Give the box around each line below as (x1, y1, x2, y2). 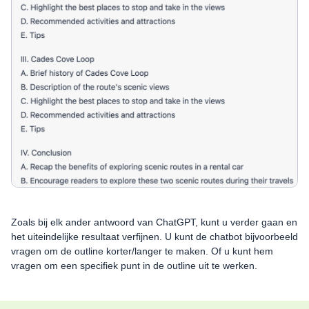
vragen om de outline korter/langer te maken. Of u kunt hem (11, 245, 273, 257)
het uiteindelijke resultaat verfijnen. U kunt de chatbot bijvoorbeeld (11, 230, 298, 242)
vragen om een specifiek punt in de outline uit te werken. (11, 259, 257, 271)
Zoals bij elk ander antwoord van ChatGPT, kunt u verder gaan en (11, 216, 297, 228)
